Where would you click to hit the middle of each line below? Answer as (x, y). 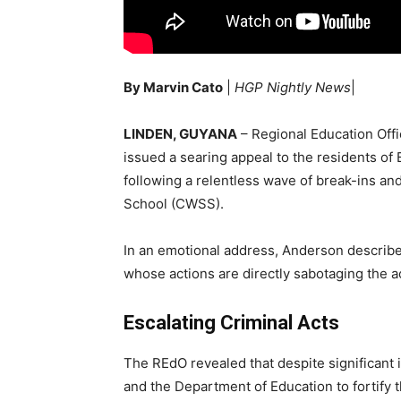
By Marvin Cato (173, 88)
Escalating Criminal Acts (231, 323)
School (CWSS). (174, 204)
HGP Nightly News (293, 88)
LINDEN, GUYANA (180, 134)
